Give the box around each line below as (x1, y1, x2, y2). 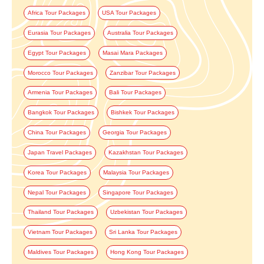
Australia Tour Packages (107, 29, 173, 36)
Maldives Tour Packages (27, 249, 94, 256)
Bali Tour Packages (108, 89, 161, 96)
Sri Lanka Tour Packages (108, 229, 177, 236)
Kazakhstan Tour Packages (108, 148, 183, 156)
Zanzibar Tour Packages (109, 69, 176, 76)
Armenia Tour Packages (27, 89, 93, 96)
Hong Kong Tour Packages (110, 249, 184, 256)
